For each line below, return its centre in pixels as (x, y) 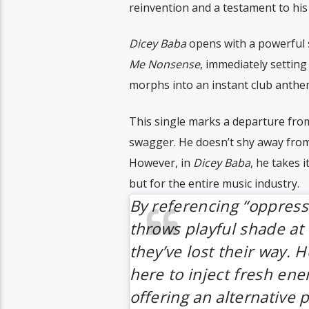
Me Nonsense (164, 64)
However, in (161, 162)
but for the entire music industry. (214, 183)
